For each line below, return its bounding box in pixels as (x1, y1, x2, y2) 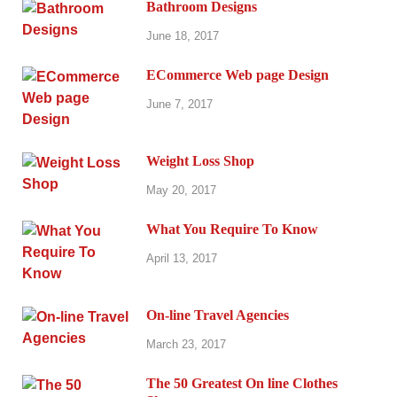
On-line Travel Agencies (146, 307, 289, 323)
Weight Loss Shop (146, 153, 254, 169)
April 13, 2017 (146, 251, 217, 265)
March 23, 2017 (146, 337, 226, 351)
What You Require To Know (146, 221, 318, 237)
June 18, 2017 (146, 29, 219, 43)
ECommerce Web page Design (146, 67, 329, 83)
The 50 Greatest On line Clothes (146, 375, 338, 391)
